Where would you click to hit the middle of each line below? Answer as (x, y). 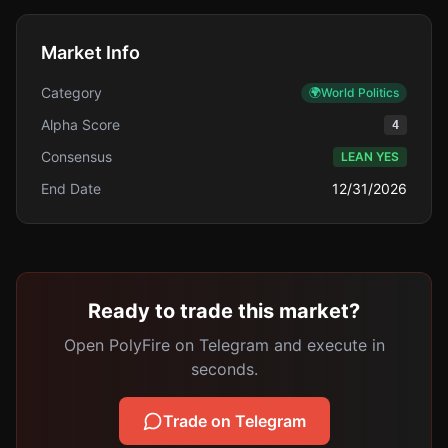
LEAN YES (370, 156)
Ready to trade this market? (224, 311)
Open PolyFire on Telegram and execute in (224, 345)
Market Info (90, 52)
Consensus (76, 156)
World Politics (360, 92)
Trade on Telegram (234, 421)
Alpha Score (80, 124)
